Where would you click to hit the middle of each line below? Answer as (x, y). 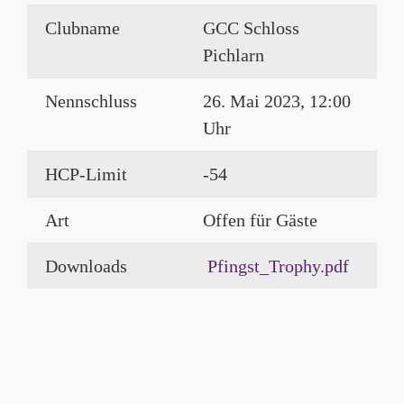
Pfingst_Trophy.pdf (276, 266)
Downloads (86, 266)
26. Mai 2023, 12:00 (277, 101)
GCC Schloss (251, 28)
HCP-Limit (86, 174)
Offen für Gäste (260, 220)
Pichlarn (234, 55)
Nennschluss (91, 101)
